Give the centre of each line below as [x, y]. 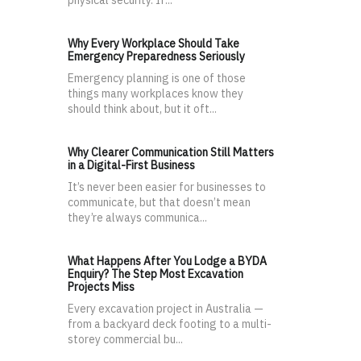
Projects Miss [101, 287]
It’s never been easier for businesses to [167, 187]
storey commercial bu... [125, 340]
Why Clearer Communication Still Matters [171, 153]
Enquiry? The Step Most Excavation [156, 274]
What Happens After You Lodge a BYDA [167, 261]
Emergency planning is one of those [157, 79]
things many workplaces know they [156, 94]
